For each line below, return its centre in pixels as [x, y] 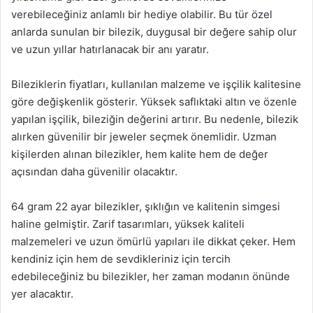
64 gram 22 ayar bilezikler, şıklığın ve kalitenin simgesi [146, 206]
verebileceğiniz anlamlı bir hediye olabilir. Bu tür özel [142, 14]
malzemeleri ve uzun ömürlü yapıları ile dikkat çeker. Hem [153, 241]
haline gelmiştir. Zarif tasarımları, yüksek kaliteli [128, 224]
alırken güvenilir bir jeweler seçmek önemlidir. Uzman [144, 136]
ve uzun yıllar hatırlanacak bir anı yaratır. [110, 49]
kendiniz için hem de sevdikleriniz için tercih [121, 259]
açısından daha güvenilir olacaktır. [94, 171]
